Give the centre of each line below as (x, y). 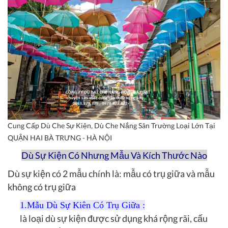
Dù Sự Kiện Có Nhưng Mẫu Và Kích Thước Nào (114, 155)
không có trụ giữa (42, 187)
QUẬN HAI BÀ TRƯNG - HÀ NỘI (60, 138)
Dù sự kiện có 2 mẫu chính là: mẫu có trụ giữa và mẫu (111, 174)
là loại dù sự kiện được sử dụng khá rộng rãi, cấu (114, 219)
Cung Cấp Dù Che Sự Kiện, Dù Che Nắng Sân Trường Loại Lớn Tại (111, 126)
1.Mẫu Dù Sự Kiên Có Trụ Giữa (80, 205)
